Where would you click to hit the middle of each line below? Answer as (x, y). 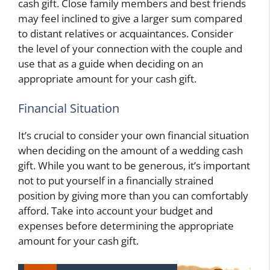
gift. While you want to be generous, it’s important (134, 166)
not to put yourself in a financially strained (116, 181)
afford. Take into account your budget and (115, 211)
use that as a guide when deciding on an (111, 63)
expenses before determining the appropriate (126, 226)
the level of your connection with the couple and (130, 48)
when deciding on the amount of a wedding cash (130, 151)
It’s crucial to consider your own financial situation (133, 136)
